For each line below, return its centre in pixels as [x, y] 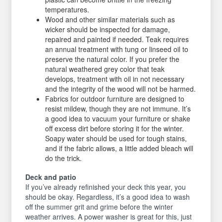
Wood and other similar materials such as [110, 19]
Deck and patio [51, 177]
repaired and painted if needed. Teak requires [117, 39]
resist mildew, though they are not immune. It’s [118, 109]
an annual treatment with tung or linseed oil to [117, 49]
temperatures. [67, 9]
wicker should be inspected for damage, [108, 29]
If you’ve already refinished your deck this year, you [106, 187]
